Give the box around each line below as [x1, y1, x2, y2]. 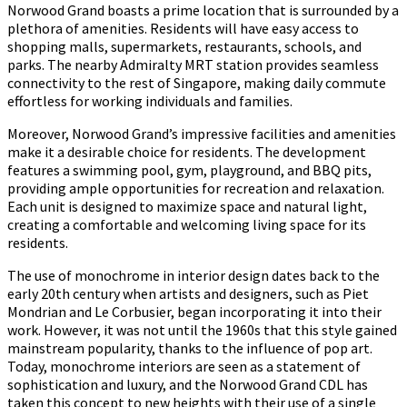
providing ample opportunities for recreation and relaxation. [7, 178, 384, 197]
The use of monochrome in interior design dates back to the [7, 265, 380, 284]
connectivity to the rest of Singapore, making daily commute [7, 73, 386, 92]
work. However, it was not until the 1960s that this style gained [7, 320, 397, 339]
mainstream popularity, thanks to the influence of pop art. [7, 338, 372, 357]
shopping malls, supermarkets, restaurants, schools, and [7, 36, 362, 55]
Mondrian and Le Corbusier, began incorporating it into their [7, 302, 382, 321]
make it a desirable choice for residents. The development [7, 142, 366, 161]
